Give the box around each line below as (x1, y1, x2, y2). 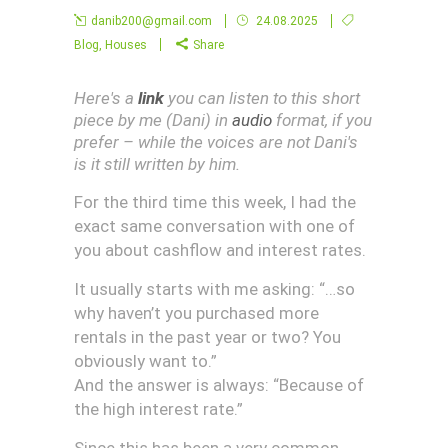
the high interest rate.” (74, 399, 243, 419)
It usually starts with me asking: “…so (74, 279, 355, 299)
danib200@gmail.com (91, 14, 212, 28)
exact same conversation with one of (74, 216, 355, 236)
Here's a (74, 88, 138, 108)
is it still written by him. (74, 154, 240, 174)
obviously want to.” (74, 351, 217, 371)
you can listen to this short (164, 88, 360, 108)
